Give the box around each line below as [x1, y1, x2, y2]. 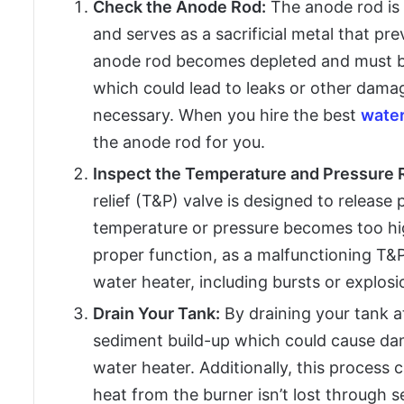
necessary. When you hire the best [93, 106, 361, 125]
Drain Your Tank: [93, 304, 220, 324]
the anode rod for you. [93, 133, 265, 152]
